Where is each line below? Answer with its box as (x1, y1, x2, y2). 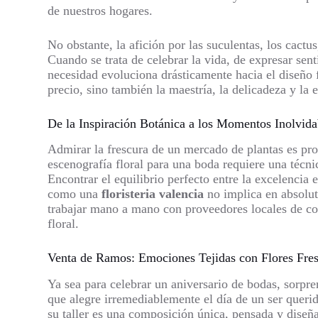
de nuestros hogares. (48, 3, 153, 18)
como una (48, 187, 102, 202)
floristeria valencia (102, 187, 204, 202)
